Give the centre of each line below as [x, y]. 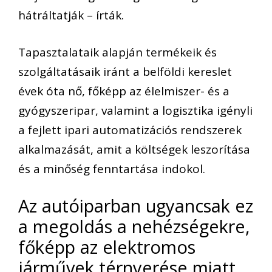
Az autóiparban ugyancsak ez [136, 206]
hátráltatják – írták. [71, 15]
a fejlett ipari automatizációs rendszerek [130, 130]
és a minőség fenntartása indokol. [112, 168]
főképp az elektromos [107, 247]
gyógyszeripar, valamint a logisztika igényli [135, 110]
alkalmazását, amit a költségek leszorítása [134, 149]
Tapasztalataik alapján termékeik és [117, 52]
